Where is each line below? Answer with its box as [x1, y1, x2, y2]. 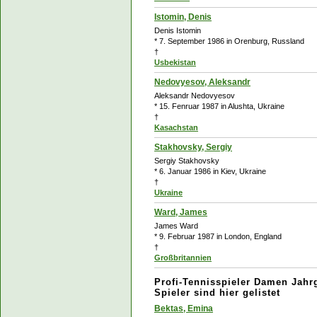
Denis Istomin [154, 26, 201, 35]
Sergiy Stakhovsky [154, 156, 219, 165]
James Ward [154, 221, 198, 230]
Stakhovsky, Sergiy [154, 142, 232, 152]
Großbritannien [154, 253, 212, 262]
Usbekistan [154, 58, 196, 67]
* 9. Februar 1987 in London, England [154, 232, 282, 241]
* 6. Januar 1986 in [154, 167, 221, 175]
